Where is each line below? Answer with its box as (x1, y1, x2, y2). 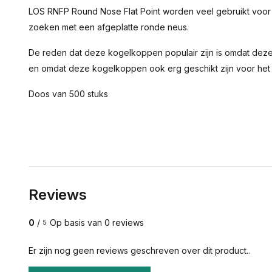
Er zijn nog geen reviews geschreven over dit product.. (29, 245, 250, 256)
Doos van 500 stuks (29, 89, 108, 99)
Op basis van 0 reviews (50, 217, 144, 228)
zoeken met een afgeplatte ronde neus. (29, 22, 189, 32)
